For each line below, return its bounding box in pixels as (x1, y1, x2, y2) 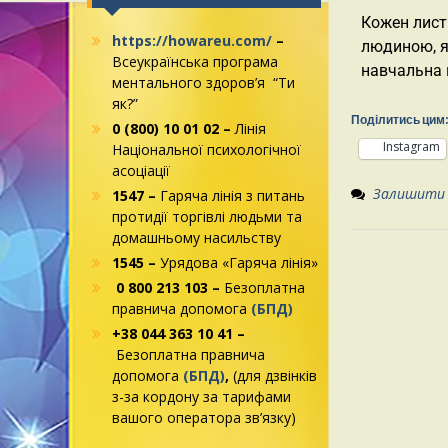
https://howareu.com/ (112, 31, 272, 50)
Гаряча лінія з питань (160, 186, 305, 205)
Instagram (383, 138, 440, 155)
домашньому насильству (112, 228, 281, 247)
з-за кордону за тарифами (112, 387, 291, 406)
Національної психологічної (112, 140, 301, 159)
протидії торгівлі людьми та (112, 207, 302, 226)
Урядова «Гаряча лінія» (156, 253, 318, 272)
